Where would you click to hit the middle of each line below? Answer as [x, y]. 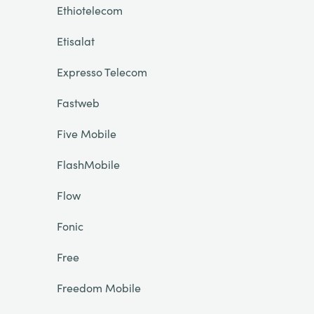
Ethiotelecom [89, 10]
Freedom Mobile [98, 287]
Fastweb [78, 102]
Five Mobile [86, 133]
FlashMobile [88, 164]
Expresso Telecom [102, 71]
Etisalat [75, 41]
